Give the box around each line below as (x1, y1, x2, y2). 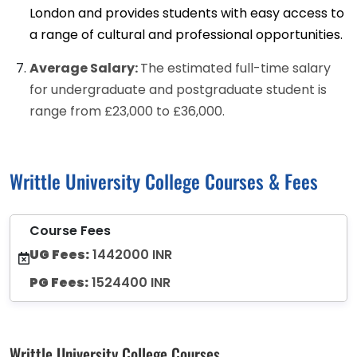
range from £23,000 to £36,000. (29, 102, 225, 121)
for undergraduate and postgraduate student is (29, 80, 327, 100)
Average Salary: (29, 59, 140, 78)
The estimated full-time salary (140, 59, 331, 78)
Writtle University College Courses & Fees (10, 167, 318, 196)
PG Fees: (29, 273, 88, 292)
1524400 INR (88, 273, 171, 292)
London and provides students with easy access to (29, 4, 344, 23)
